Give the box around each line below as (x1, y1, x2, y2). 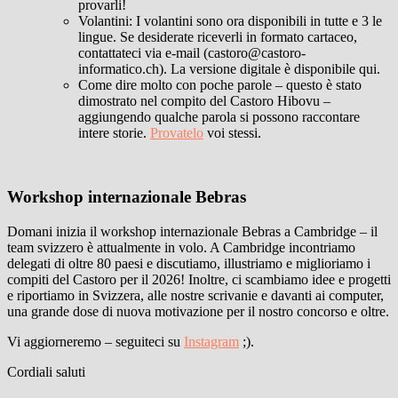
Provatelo (150, 124, 203, 140)
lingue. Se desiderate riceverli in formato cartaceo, (78, 28, 357, 44)
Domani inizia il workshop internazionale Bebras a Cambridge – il (7, 224, 378, 240)
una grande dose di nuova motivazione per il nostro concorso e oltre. (7, 304, 389, 320)
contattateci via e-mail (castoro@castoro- (78, 44, 306, 60)
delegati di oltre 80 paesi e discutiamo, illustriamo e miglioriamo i (7, 256, 370, 272)
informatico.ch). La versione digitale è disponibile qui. (78, 60, 380, 76)
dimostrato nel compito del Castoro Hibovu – (78, 92, 330, 108)
